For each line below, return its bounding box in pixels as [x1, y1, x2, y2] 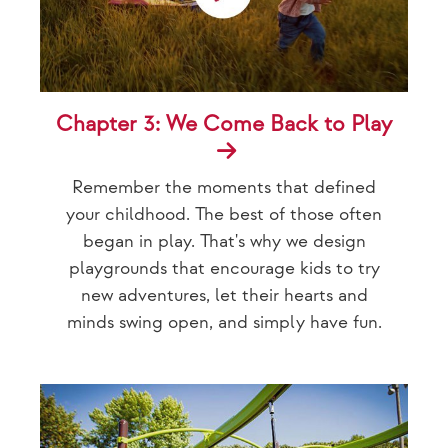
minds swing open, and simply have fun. [66, 311, 382, 333]
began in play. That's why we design [82, 230, 366, 252]
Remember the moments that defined [72, 176, 376, 198]
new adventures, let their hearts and [80, 284, 368, 306]
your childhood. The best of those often [66, 203, 382, 225]
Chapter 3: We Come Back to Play [56, 110, 392, 138]
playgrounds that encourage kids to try [68, 257, 380, 279]
